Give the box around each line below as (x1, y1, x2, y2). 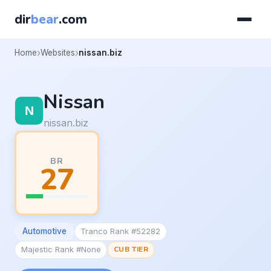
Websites (41, 47, 75, 57)
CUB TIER (113, 244, 149, 255)
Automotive (22, 226, 67, 237)
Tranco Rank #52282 (80, 226, 161, 237)
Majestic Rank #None (21, 244, 101, 255)
